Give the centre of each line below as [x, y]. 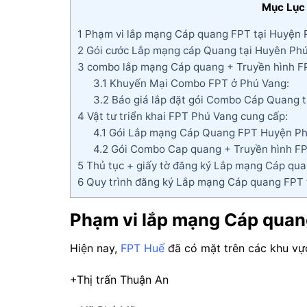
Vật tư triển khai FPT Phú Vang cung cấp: [186, 116]
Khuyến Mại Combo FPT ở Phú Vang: [198, 84]
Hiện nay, [95, 248]
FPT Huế [143, 248]
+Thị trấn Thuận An [119, 279]
